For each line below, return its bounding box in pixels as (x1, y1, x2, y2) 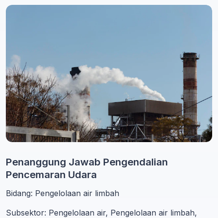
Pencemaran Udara (6, 168, 97, 181)
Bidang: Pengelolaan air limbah (6, 188, 119, 199)
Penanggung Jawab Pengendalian (6, 156, 168, 168)
